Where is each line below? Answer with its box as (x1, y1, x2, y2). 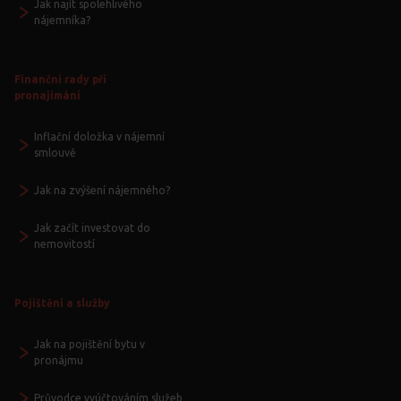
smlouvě (34, 147, 76, 159)
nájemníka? (34, 14, 90, 27)
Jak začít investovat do (34, 222, 150, 235)
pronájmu (34, 354, 83, 367)
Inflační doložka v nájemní (34, 131, 165, 143)
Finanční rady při (14, 73, 107, 86)
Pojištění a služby (14, 297, 110, 310)
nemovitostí (34, 238, 95, 251)
